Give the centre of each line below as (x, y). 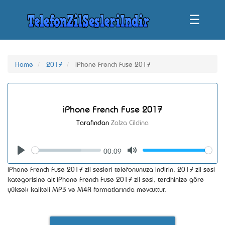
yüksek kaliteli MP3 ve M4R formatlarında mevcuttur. (87, 189)
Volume (188, 151)
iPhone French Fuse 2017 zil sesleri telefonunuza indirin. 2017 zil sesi (111, 168)
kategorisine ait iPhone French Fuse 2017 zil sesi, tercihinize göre (106, 179)
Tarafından (94, 122)
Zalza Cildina (130, 122)
